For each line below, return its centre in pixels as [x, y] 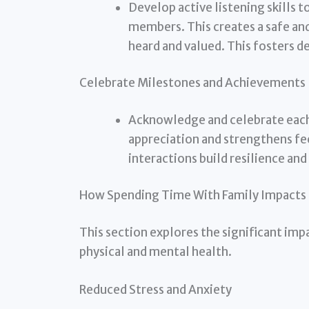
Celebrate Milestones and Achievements [192, 83]
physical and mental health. [155, 251]
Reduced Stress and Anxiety [155, 289]
